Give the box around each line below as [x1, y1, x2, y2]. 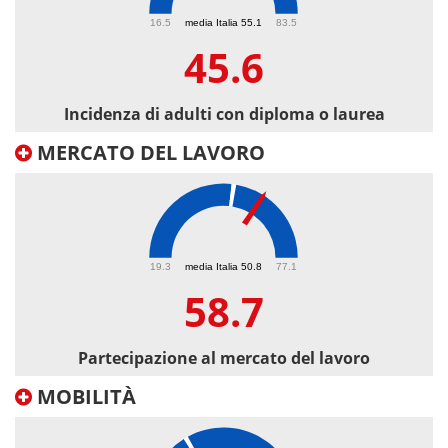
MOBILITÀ [32, 383, 136, 411]
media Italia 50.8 [185, 260, 262, 272]
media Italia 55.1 [185, 16, 262, 28]
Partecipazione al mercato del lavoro [78, 347, 370, 370]
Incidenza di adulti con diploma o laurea [63, 103, 385, 126]
